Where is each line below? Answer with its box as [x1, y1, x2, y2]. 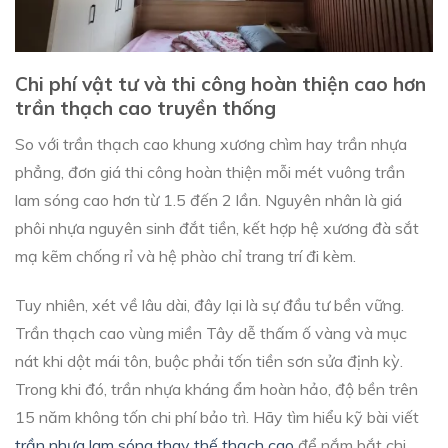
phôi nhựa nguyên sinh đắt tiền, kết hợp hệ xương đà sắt [15, 218, 419, 239]
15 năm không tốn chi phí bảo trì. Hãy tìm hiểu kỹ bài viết [15, 406, 419, 427]
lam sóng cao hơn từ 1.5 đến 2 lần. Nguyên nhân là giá [15, 190, 402, 211]
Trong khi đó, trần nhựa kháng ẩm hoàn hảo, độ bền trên [15, 378, 418, 399]
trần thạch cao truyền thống [15, 96, 276, 121]
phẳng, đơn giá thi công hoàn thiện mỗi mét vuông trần [15, 162, 405, 183]
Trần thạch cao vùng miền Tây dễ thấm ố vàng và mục [15, 322, 407, 343]
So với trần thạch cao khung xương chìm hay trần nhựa [15, 134, 407, 155]
